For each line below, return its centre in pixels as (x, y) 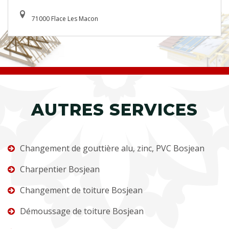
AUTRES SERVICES (114, 109)
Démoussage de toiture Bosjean (82, 211)
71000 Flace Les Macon (65, 18)
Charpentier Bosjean (60, 169)
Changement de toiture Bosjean (81, 190)
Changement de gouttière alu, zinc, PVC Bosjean (112, 148)
